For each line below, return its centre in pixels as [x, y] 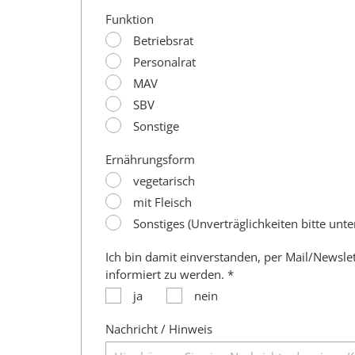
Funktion [130, 19]
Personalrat [164, 61]
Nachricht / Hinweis [159, 328]
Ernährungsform [150, 159]
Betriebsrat [163, 40]
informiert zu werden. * [170, 274]
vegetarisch [164, 180]
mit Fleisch [162, 202]
